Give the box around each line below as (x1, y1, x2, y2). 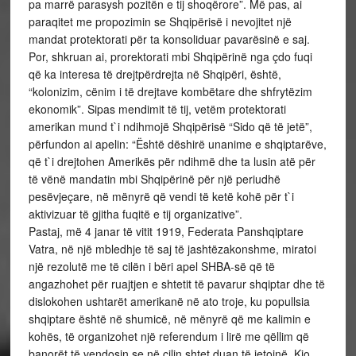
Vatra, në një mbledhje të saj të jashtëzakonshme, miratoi (28, 241, 316, 257)
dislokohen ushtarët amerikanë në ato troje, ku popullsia (28, 293, 310, 309)
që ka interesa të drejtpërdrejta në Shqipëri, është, (28, 66, 281, 82)
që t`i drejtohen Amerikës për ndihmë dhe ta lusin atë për (28, 153, 315, 169)
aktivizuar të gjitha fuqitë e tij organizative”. (28, 206, 242, 222)
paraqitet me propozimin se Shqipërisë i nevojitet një (28, 14, 292, 29)
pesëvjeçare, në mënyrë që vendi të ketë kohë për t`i (28, 188, 294, 204)
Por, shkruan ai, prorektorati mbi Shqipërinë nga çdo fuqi (28, 48, 312, 64)
